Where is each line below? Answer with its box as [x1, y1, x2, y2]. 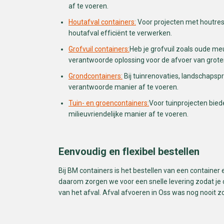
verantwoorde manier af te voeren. [68, 82, 178, 91]
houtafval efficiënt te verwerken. [68, 28, 172, 37]
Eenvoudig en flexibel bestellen [58, 145, 199, 158]
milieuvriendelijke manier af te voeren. [68, 109, 188, 118]
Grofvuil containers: [68, 44, 129, 53]
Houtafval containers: [68, 17, 136, 26]
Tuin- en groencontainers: [68, 98, 149, 107]
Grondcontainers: [68, 71, 122, 80]
